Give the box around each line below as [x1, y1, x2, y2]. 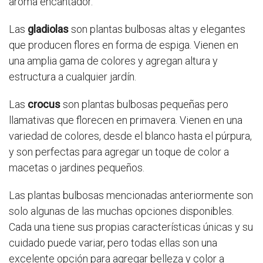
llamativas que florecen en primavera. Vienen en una [9, 114, 242, 127]
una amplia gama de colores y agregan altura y [9, 55, 218, 68]
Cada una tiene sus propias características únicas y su [9, 221, 253, 234]
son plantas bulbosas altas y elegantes [69, 23, 245, 36]
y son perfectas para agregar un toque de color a [9, 146, 229, 159]
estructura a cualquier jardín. [9, 70, 136, 83]
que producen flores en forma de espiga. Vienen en [9, 39, 238, 52]
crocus [28, 98, 60, 111]
